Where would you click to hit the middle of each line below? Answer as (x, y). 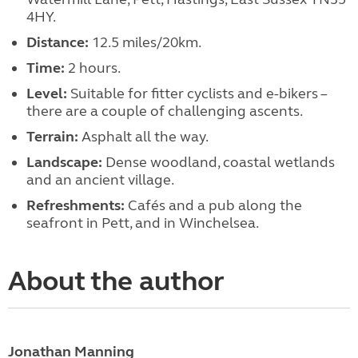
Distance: (57, 42)
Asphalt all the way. (143, 136)
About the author (116, 281)
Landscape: (64, 162)
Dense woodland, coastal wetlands (218, 162)
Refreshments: (75, 205)
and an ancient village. (100, 179)
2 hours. (92, 68)
